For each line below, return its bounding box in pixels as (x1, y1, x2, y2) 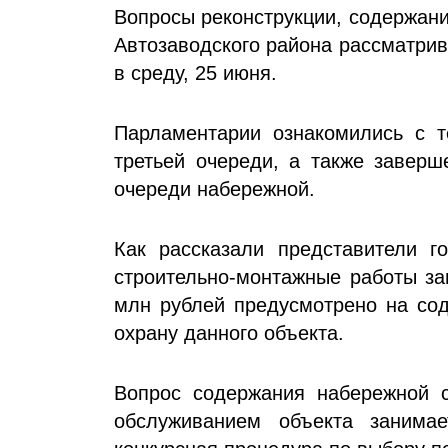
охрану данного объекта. (114, 322, 344, 345)
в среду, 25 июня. (114, 62, 295, 85)
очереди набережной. (114, 178, 321, 201)
